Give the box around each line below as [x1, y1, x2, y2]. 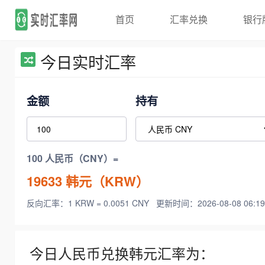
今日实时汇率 [40, 50, 136, 73]
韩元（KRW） [62, 171, 149, 190]
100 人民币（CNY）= [27, 151, 118, 166]
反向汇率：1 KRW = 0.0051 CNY [27, 197, 151, 209]
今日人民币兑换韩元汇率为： [30, 243, 214, 264]
